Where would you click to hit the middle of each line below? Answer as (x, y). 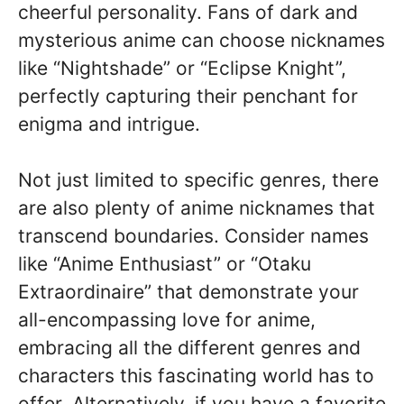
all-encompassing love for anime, (167, 320)
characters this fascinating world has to (196, 376)
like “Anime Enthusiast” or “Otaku (165, 264)
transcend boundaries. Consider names (193, 236)
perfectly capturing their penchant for (188, 96)
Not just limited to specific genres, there (198, 180)
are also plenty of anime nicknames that (197, 208)
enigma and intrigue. (109, 124)
